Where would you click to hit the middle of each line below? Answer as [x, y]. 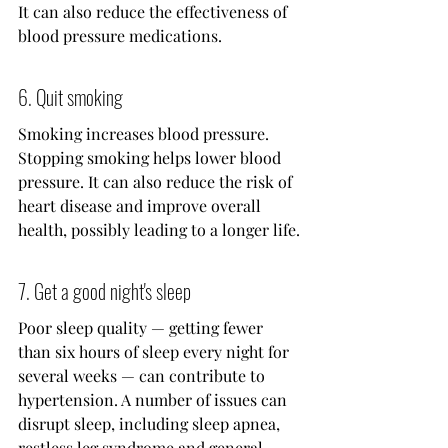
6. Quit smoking [70, 97]
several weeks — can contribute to [143, 376]
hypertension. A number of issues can [154, 400]
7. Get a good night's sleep [104, 291]
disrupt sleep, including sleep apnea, [151, 424]
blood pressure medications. [120, 36]
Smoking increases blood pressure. [145, 134]
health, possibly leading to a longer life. [159, 230]
